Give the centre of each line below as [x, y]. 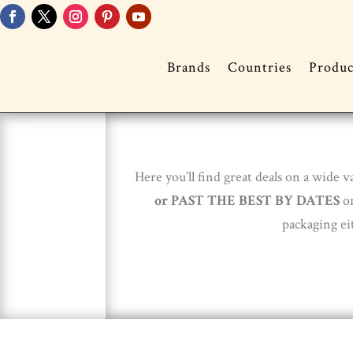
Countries [259, 68]
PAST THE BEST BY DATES [255, 201]
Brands [188, 68]
